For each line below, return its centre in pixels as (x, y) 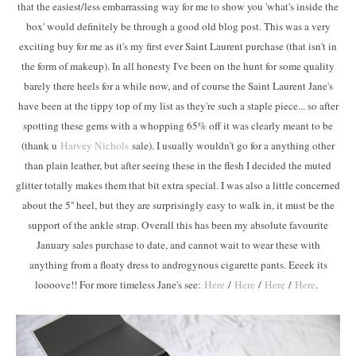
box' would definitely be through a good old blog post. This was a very (178, 26)
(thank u (41, 145)
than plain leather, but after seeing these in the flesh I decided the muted (178, 165)
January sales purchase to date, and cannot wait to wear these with (178, 244)
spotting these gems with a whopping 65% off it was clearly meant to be (178, 125)
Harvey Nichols (95, 145)
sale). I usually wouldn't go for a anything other (232, 145)
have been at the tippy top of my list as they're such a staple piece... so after (178, 105)
